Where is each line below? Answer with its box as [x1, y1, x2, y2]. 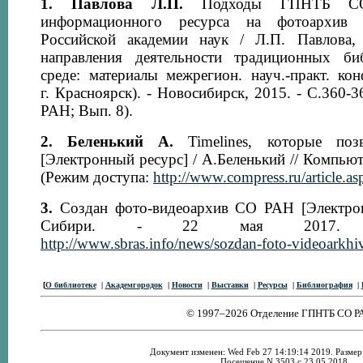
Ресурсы [257, 280, 288, 289]
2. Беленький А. [41, 133, 174, 150]
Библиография [296, 280, 352, 289]
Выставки [211, 280, 249, 289]
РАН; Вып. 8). [41, 102, 133, 119]
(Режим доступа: [41, 169, 153, 186]
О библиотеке [45, 280, 96, 289]
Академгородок [105, 280, 163, 289]
